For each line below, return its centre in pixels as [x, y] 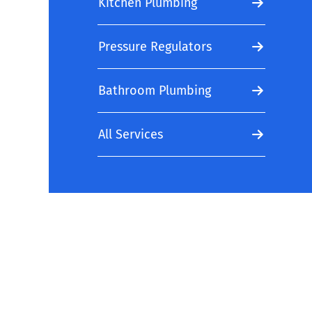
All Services [131, 134]
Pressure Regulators [155, 46]
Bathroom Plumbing [155, 90]
